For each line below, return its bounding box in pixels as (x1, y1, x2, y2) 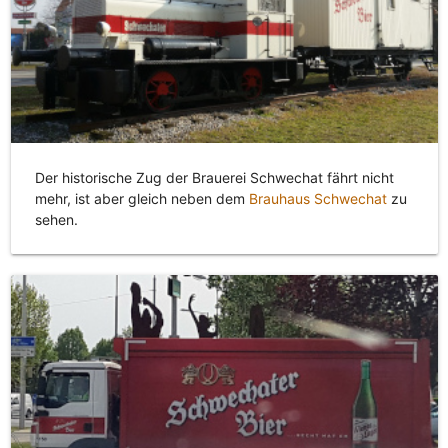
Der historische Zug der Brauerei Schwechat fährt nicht (34, 169, 394, 187)
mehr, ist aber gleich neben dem (34, 190, 249, 208)
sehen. (34, 211, 78, 229)
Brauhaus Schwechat (248, 190, 387, 208)
